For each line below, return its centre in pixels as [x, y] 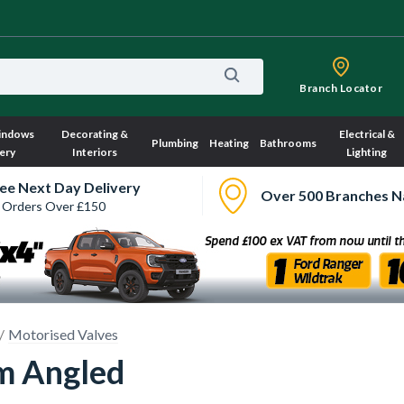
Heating [229, 143]
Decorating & [95, 134]
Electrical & [367, 134]
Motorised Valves [63, 334]
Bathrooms [288, 143]
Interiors [95, 152]
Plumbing [174, 143]
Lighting [367, 152]
